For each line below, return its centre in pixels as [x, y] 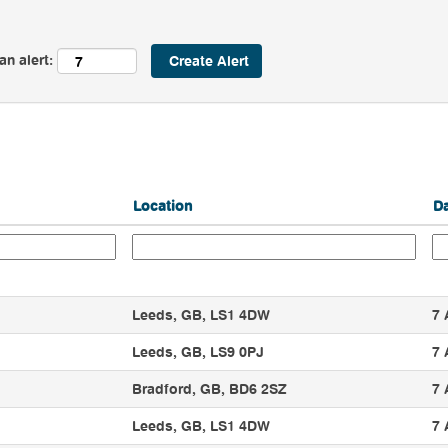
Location [162, 205]
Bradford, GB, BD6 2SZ [209, 388]
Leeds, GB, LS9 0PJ [198, 351]
